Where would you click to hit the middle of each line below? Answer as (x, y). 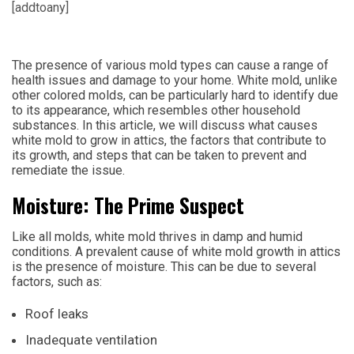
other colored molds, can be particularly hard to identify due (175, 95)
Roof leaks (57, 313)
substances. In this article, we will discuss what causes (165, 125)
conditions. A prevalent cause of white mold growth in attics (176, 251)
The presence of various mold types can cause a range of (170, 65)
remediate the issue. (68, 170)
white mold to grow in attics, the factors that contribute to (169, 140)
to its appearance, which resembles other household (156, 110)
